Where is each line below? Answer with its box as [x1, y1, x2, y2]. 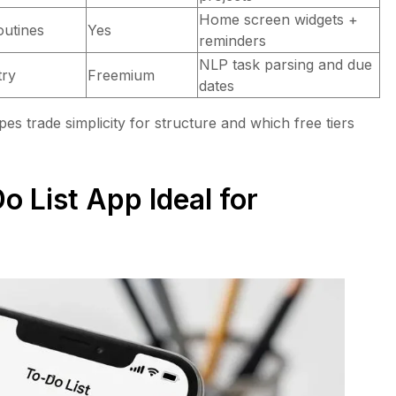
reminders [199, 32, 266, 50]
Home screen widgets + [199, 11, 358, 29]
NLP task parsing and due [199, 56, 372, 74]
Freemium [88, 66, 155, 85]
